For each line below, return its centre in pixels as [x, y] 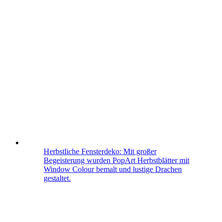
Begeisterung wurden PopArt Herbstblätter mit [116, 161]
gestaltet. [57, 178]
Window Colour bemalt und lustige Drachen [113, 169]
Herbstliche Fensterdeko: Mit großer [100, 152]
